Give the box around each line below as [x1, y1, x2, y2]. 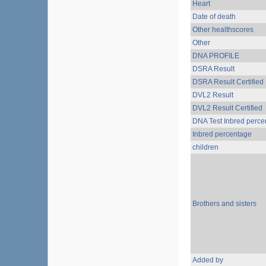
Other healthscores [192, 26, 254, 34]
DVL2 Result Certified [192, 104, 262, 112]
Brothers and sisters [192, 199, 256, 208]
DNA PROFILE [192, 52, 239, 60]
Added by [192, 256, 223, 264]
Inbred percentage [192, 130, 252, 138]
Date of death [192, 12, 236, 21]
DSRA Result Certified [192, 78, 264, 86]
